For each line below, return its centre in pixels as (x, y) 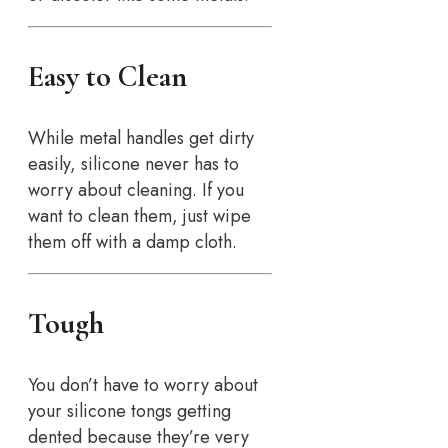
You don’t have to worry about (143, 384)
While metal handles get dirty (141, 137)
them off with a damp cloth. (132, 241)
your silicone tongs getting (129, 410)
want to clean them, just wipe (139, 215)
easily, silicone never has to (133, 163)
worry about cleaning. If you (136, 189)
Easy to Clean (107, 76)
